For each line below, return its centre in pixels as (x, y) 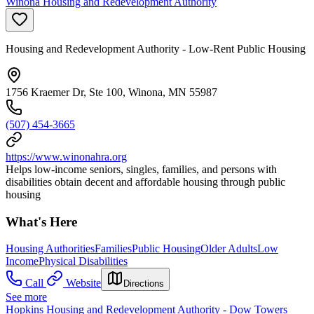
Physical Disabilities (83, 261)
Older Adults (229, 249)
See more (26, 297)
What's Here (41, 221)
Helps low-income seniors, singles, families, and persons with (141, 169)
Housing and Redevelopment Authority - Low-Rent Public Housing (156, 48)
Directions (144, 284)
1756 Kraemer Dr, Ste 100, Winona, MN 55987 (111, 92)
